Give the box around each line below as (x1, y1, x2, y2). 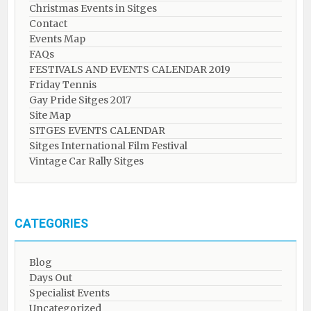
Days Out (29, 271, 72, 284)
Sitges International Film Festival (29, 140, 187, 152)
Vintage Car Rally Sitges (29, 155, 144, 167)
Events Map (29, 33, 85, 45)
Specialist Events (29, 287, 110, 299)
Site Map (29, 109, 71, 121)
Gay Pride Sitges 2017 (29, 94, 131, 106)
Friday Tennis (29, 78, 96, 91)
